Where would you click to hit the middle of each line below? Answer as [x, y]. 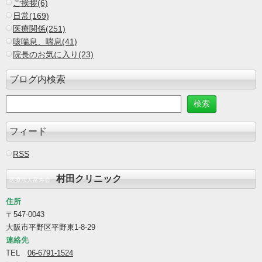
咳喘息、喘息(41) [45, 42]
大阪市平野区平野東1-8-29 [51, 227]
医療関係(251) [39, 29]
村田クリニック [89, 179]
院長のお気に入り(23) [53, 55]
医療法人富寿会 [33, 180]
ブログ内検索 [37, 80]
